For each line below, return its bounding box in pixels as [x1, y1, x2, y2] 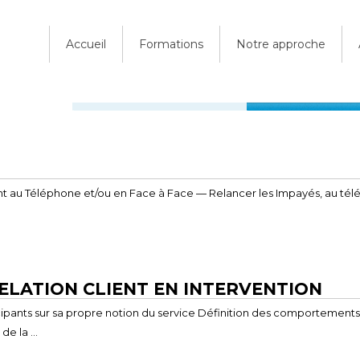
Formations [139, 37, 203, 51]
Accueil [66, 37, 106, 51]
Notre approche [236, 37, 325, 51]
